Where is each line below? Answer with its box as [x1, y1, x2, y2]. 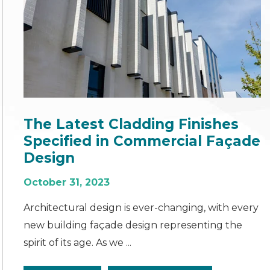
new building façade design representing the [24, 219, 243, 231]
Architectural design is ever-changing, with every [24, 201, 259, 213]
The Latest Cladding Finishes [24, 115, 239, 133]
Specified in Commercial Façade [24, 132, 261, 149]
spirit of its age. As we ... [24, 236, 132, 248]
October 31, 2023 [24, 176, 110, 188]
